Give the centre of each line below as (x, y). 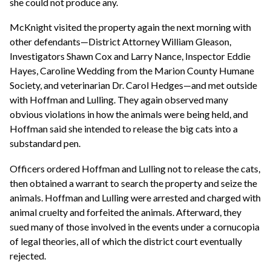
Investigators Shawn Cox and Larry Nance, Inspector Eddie (130, 56)
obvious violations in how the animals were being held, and (129, 114)
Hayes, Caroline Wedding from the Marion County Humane (132, 71)
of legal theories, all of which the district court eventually (126, 241)
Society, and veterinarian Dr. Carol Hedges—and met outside (133, 85)
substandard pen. (45, 143)
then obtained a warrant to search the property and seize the (133, 183)
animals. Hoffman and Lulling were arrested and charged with (135, 198)
